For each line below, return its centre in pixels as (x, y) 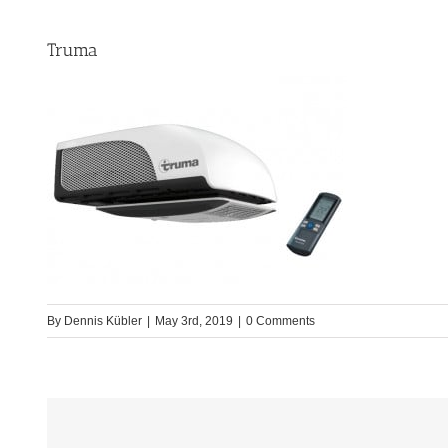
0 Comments (280, 321)
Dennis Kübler (103, 321)
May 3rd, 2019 (194, 321)
